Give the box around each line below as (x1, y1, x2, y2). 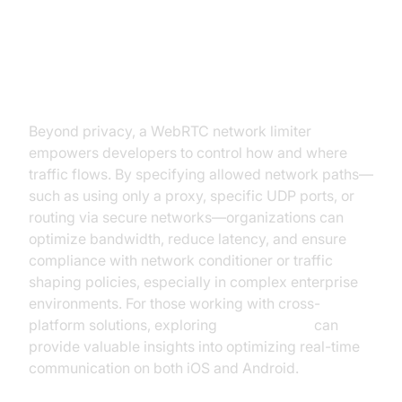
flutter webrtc (221, 316, 310, 334)
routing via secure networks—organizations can (29, 208, 344, 226)
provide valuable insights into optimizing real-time (29, 337, 360, 355)
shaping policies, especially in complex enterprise (29, 273, 358, 291)
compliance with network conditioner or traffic (29, 251, 333, 269)
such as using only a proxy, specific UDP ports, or (29, 187, 354, 205)
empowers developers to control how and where (29, 144, 347, 162)
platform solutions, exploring (29, 316, 221, 334)
